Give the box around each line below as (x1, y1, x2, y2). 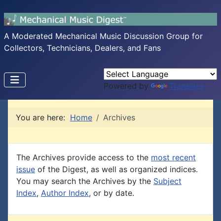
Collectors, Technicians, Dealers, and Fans (4, 43, 161, 53)
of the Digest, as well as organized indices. (35, 164, 198, 174)
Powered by (104, 81, 151, 91)
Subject (153, 176, 182, 186)
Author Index (41, 188, 89, 198)
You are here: (16, 112, 70, 122)
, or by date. (89, 188, 134, 198)
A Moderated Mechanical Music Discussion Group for (4, 31, 203, 41)
